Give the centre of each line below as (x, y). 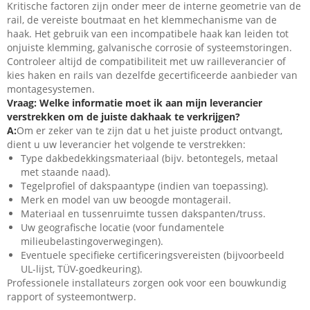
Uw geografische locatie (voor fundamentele (122, 228)
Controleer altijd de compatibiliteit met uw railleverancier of (146, 62)
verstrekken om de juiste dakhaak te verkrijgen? (124, 117)
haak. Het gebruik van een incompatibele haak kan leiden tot (148, 34)
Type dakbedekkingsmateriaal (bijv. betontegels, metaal (149, 158)
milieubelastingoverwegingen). (92, 241)
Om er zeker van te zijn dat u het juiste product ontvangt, (149, 131)
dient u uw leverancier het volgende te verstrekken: (126, 145)
